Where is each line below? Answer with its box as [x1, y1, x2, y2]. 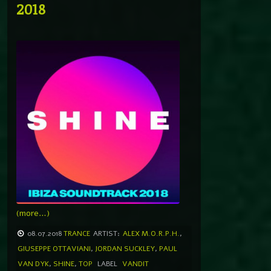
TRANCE [64, 228, 90, 238]
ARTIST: [93, 228, 120, 238]
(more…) [16, 207, 50, 219]
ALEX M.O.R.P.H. [123, 228, 180, 238]
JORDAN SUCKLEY [95, 243, 155, 253]
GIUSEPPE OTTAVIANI [18, 243, 91, 253]
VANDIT [122, 258, 149, 269]
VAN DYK [18, 258, 49, 269]
